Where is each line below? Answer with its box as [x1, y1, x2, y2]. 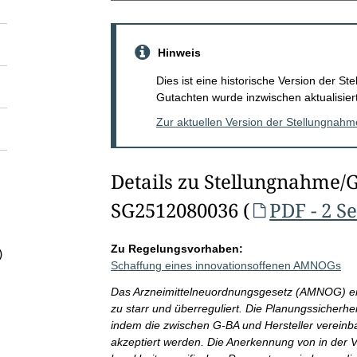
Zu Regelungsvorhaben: [110, 241, 243, 255]
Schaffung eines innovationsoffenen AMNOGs [110, 258, 341, 272]
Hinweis [157, 45, 201, 59]
